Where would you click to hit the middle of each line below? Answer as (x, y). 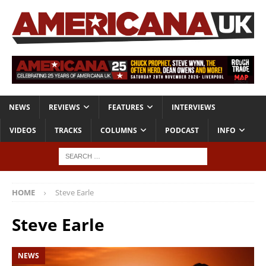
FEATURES (126, 107)
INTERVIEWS (194, 107)
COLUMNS (119, 131)
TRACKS (68, 131)
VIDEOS (23, 131)
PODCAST (182, 131)
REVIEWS (64, 107)
